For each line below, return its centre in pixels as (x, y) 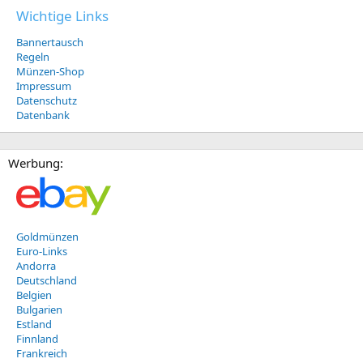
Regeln (33, 56)
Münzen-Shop (50, 71)
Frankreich (42, 353)
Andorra (36, 265)
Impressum (44, 85)
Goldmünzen (47, 236)
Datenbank (43, 115)
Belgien (34, 295)
